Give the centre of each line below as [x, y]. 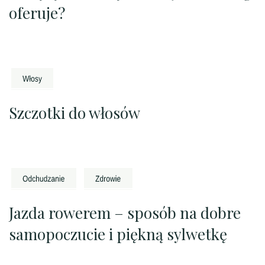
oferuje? [37, 12]
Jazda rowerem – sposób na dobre [125, 212]
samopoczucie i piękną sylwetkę [118, 234]
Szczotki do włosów [75, 112]
